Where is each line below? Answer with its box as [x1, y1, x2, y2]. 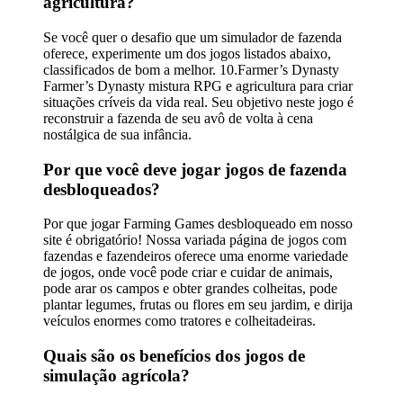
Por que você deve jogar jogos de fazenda [43, 159, 347, 179]
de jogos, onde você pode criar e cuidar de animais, [43, 264, 333, 281]
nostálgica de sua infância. [43, 127, 192, 143]
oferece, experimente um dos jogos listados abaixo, [43, 46, 331, 62]
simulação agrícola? [43, 366, 190, 386]
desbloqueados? [43, 179, 160, 199]
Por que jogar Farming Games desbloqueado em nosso [43, 216, 353, 232]
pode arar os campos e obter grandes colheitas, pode [43, 281, 337, 297]
